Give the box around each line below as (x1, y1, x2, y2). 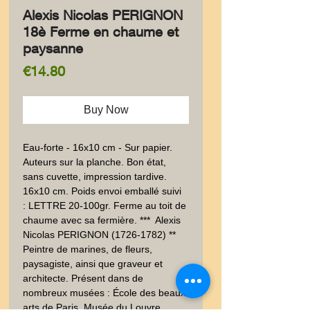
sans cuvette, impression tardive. (23, 171, 167, 182)
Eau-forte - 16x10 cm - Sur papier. (23, 142, 172, 153)
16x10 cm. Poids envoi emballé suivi (23, 185, 181, 197)
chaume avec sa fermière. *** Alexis (23, 215, 181, 226)
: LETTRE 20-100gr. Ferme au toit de (23, 200, 186, 211)
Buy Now (83, 104, 129, 116)
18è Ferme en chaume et (23, 24, 179, 39)
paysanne (23, 40, 83, 56)
